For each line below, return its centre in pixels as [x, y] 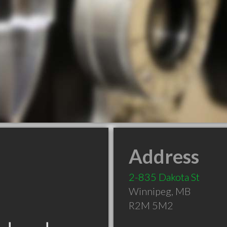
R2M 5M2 [151, 205]
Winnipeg [150, 191]
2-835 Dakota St [164, 177]
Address [164, 156]
